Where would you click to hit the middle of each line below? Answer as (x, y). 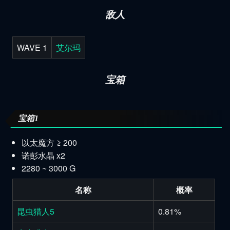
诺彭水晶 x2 (43, 155)
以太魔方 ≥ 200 (49, 142)
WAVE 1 (32, 47)
